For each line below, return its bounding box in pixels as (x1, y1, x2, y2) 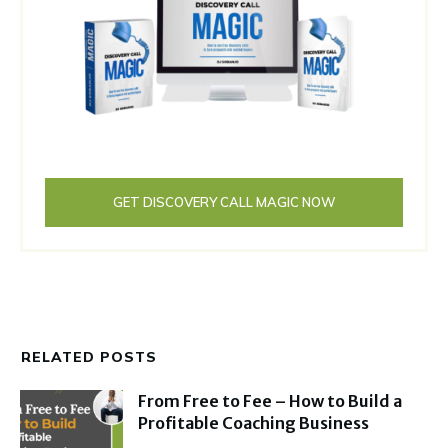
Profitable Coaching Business (138, 413, 370, 434)
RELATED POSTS (21, 348, 157, 367)
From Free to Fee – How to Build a (138, 391, 403, 412)
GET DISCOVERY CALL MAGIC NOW (112, 194, 336, 211)
